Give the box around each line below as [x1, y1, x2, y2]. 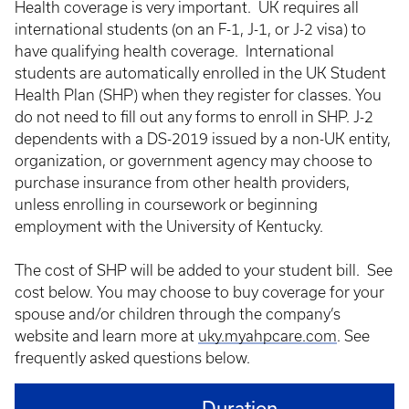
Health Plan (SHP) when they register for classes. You [15, 87, 382, 103]
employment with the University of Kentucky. [15, 218, 323, 235]
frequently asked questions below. [15, 350, 250, 366]
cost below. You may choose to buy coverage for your [15, 284, 384, 300]
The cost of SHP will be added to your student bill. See [15, 262, 393, 278]
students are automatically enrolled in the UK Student [15, 65, 386, 81]
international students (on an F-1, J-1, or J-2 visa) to [15, 21, 366, 37]
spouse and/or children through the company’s [15, 306, 341, 322]
